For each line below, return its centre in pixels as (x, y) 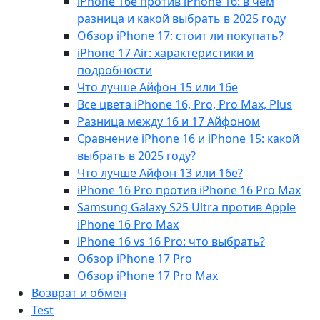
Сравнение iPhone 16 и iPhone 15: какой (188, 138)
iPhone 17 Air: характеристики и (165, 52)
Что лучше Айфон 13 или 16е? (160, 172)
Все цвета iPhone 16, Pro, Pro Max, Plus (185, 104)
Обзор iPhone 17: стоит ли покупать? (180, 35)
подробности (115, 70)
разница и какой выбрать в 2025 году (181, 18)
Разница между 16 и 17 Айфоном (169, 121)
